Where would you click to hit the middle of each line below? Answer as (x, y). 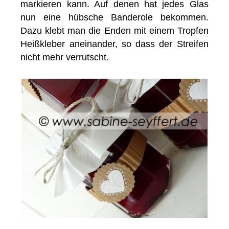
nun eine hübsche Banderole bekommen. (114, 18)
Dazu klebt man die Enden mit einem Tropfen (114, 31)
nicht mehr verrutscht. (65, 58)
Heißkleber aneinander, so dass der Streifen (114, 44)
